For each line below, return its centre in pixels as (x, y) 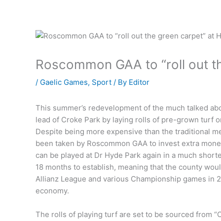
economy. (52, 191)
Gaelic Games (64, 82)
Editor (139, 82)
